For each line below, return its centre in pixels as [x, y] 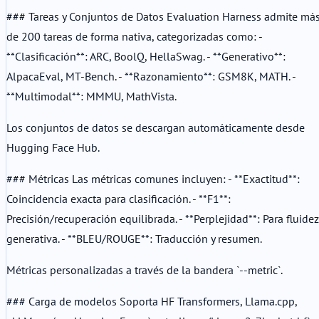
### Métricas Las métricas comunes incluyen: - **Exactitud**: [153, 178]
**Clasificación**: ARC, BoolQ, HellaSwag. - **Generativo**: [146, 56]
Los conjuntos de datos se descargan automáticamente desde [156, 127]
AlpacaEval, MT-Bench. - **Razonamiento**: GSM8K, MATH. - [151, 76]
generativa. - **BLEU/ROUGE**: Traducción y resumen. [134, 238]
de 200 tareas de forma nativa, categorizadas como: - [134, 36]
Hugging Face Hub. [53, 147]
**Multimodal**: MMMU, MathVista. [91, 96]
